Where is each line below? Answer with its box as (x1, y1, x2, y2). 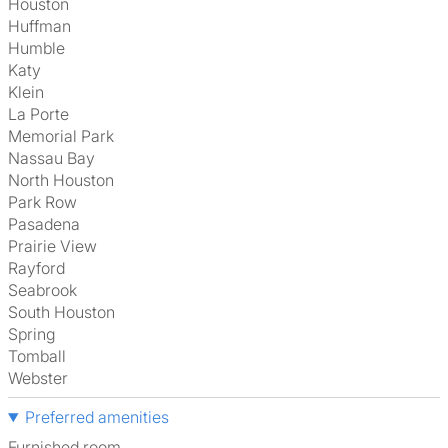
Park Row (18, 192, 77, 212)
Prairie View (18, 236, 97, 256)
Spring (18, 324, 55, 344)
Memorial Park (22, 126, 114, 146)
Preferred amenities (24, 407, 169, 427)
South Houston (18, 302, 115, 322)
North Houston (20, 170, 114, 190)
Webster (22, 368, 68, 388)
